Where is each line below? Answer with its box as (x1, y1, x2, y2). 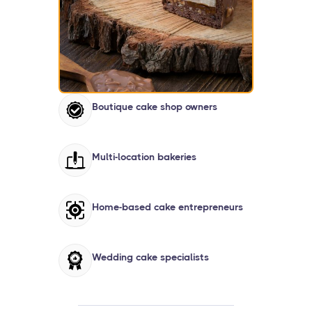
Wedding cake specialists (92, 251, 209, 263)
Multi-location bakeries (92, 150, 196, 162)
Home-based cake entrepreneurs (92, 201, 243, 212)
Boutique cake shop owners (92, 100, 217, 112)
